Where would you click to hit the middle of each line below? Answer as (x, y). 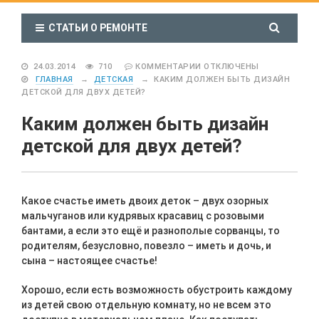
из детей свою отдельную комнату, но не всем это (146, 305)
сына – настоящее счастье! (89, 261)
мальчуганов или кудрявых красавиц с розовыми (143, 216)
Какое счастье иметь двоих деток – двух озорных (145, 201)
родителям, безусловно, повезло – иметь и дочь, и (146, 246)
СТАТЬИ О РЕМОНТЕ (96, 28)
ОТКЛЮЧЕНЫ (231, 67)
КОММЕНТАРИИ (169, 67)
